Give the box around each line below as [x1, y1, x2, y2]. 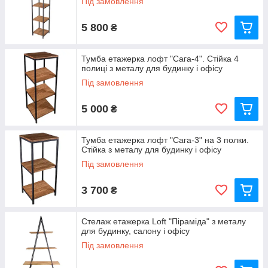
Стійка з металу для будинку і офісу [81, 145, 221, 154]
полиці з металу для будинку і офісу [81, 63, 223, 73]
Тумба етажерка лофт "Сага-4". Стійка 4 [81, 54, 239, 63]
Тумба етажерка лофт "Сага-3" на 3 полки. [81, 135, 249, 145]
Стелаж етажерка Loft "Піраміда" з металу [81, 217, 246, 226]
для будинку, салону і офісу [81, 226, 190, 236]
